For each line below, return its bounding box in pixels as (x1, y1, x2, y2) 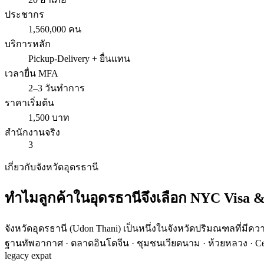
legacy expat (5, 250, 51, 260)
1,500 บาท (28, 112, 70, 123)
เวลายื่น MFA (5, 68, 58, 78)
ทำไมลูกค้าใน (5, 190, 90, 206)
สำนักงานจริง (5, 127, 60, 137)
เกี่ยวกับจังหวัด (5, 161, 64, 172)
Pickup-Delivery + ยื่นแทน (28, 53, 130, 64)
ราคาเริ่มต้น (5, 97, 54, 108)
